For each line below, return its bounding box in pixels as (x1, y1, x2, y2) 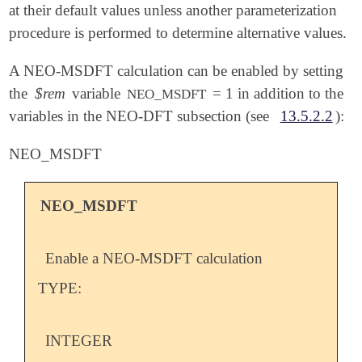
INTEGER (45, 332, 113, 350)
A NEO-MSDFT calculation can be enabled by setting (9, 62, 344, 80)
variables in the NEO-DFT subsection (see (9, 107, 278, 125)
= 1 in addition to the (208, 85, 344, 103)
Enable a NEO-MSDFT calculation (45, 250, 263, 267)
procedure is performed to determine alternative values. (9, 24, 347, 42)
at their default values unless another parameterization (9, 2, 338, 19)
